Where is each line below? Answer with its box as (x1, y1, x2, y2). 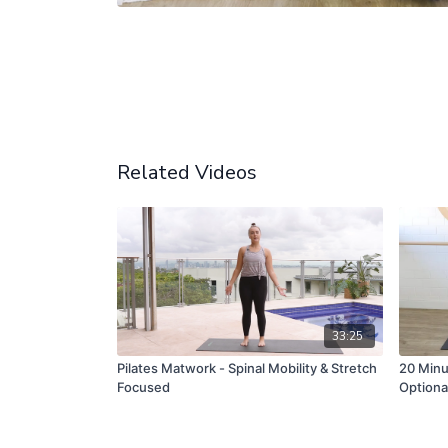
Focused (117, 378, 170, 395)
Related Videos (117, 159, 257, 186)
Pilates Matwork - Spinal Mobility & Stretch (117, 359, 377, 376)
